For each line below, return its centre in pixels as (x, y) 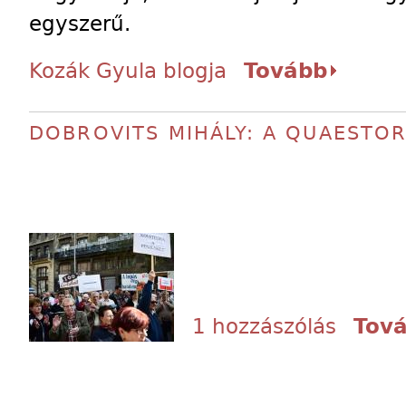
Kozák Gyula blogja (128, 71)
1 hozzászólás (264, 326)
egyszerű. (80, 24)
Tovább (285, 71)
